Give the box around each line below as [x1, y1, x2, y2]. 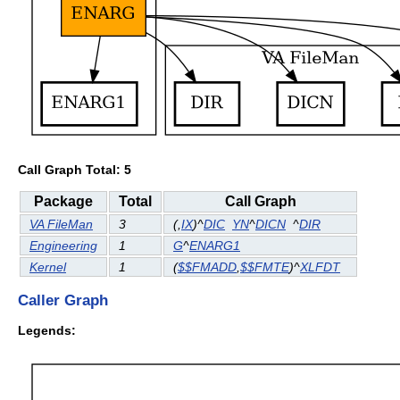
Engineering [29, 238, 97, 254]
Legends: [18, 322, 76, 337]
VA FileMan [29, 217, 93, 232]
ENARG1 [189, 238, 240, 254]
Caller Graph [18, 291, 108, 310]
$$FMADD [178, 260, 237, 275]
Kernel [29, 260, 66, 275]
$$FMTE [240, 260, 289, 275]
